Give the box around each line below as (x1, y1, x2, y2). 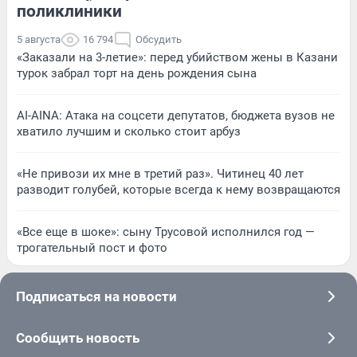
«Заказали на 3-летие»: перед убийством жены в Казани (17, 50, 338, 65)
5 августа (17, 33, 61, 46)
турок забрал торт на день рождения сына (17, 66, 257, 81)
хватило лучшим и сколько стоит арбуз (17, 124, 241, 139)
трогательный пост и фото (17, 241, 167, 256)
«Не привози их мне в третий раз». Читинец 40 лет (17, 167, 304, 182)
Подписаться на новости (16, 288, 177, 305)
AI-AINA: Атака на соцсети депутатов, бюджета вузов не (17, 108, 335, 124)
